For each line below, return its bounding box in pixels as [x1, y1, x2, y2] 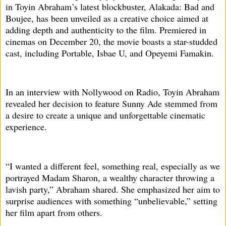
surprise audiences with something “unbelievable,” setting [6, 194, 217, 207]
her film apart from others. [6, 206, 102, 218]
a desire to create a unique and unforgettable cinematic [6, 109, 205, 122]
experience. [6, 121, 47, 133]
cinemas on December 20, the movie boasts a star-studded [6, 35, 217, 47]
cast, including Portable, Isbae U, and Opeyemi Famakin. [6, 46, 214, 59]
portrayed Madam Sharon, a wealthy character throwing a [6, 171, 214, 184]
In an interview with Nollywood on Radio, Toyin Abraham [6, 86, 219, 98]
